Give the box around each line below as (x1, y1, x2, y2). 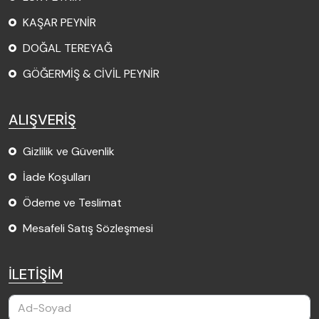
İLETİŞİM (9, 264, 63, 283)
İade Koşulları (23, 169, 90, 184)
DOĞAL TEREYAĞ (23, 40, 113, 56)
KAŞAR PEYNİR (23, 14, 96, 30)
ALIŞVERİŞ (9, 110, 76, 129)
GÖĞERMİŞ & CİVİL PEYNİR (23, 66, 159, 81)
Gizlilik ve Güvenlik (23, 143, 115, 159)
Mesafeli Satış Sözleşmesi (23, 220, 153, 236)
